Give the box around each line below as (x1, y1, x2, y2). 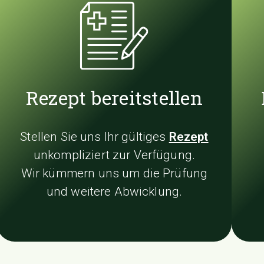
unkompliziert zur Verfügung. (33, 147, 196, 162)
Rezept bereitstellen (25, 84, 203, 110)
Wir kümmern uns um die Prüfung (21, 166, 208, 180)
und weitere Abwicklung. (46, 184, 183, 199)
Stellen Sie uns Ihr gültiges (20, 129, 169, 144)
